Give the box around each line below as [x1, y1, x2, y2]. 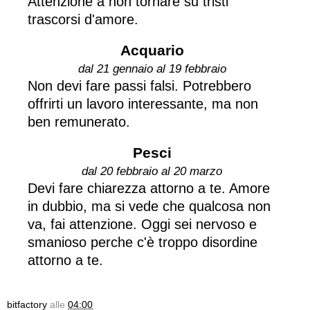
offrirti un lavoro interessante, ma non [28, 95, 258, 111]
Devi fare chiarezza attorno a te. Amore [28, 180, 270, 196]
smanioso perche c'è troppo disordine [28, 234, 257, 250]
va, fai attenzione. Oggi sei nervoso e [28, 216, 257, 232]
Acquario [120, 42, 184, 58]
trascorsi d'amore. [28, 11, 138, 27]
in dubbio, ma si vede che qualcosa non [28, 198, 271, 214]
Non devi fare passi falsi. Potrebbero [28, 77, 251, 93]
